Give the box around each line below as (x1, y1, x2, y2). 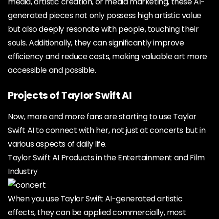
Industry (8, 166, 38, 177)
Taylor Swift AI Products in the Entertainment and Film (8, 152, 205, 163)
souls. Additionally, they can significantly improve (8, 37, 184, 48)
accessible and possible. (8, 65, 96, 76)
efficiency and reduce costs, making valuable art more (8, 51, 207, 62)
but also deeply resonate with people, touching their (8, 23, 199, 35)
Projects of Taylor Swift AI (8, 88, 132, 102)
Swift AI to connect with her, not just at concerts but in (8, 125, 206, 136)
